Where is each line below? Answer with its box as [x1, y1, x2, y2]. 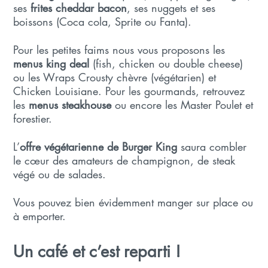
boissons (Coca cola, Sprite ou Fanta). [13, 14, 192, 29]
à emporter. [13, 208, 66, 223]
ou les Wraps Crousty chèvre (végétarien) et [13, 69, 217, 84]
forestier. [13, 111, 53, 126]
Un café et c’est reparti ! [13, 240, 181, 262]
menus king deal [13, 56, 90, 71]
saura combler [177, 139, 247, 154]
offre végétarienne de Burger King [20, 139, 178, 154]
